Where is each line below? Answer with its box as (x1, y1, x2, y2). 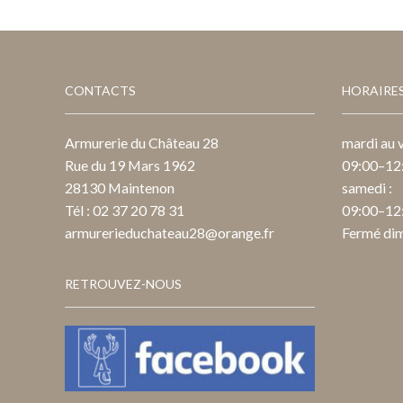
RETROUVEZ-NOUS (65, 276, 182, 292)
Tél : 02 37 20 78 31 (65, 201, 184, 219)
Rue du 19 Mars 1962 (65, 157, 195, 175)
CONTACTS (65, 82, 136, 98)
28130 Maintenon (65, 179, 175, 197)
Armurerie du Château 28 (65, 134, 219, 152)
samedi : (341, 179, 392, 197)
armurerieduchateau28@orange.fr (65, 224, 274, 242)
